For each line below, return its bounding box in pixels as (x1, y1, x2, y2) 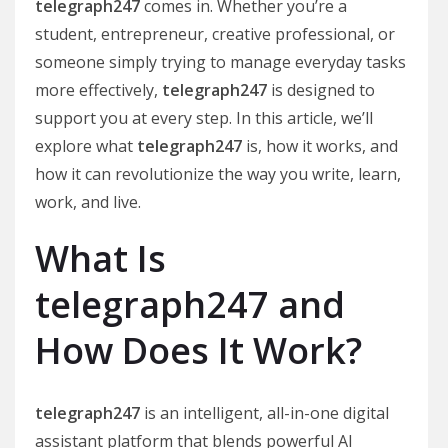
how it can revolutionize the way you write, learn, (35, 163, 401, 185)
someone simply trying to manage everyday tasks (35, 51, 406, 73)
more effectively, (35, 79, 162, 101)
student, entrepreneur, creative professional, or (35, 23, 395, 45)
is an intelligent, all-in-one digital (140, 402, 389, 424)
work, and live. (35, 191, 141, 213)
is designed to (267, 79, 375, 101)
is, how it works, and (242, 135, 398, 157)
